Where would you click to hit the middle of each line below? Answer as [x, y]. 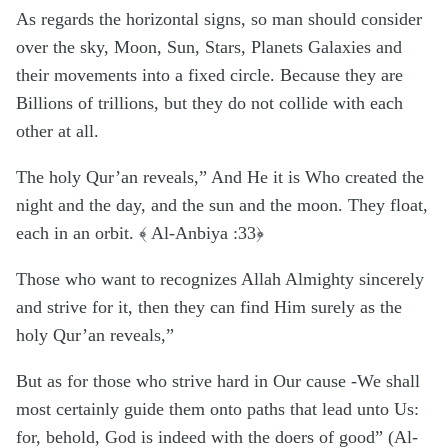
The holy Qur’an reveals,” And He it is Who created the [220, 177]
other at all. [57, 131]
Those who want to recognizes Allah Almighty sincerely [220, 279]
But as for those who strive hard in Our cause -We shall [218, 381]
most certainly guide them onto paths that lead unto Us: [217, 409]
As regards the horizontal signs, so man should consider [219, 19]
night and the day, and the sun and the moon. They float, [222, 205]
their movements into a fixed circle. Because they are [209, 75]
